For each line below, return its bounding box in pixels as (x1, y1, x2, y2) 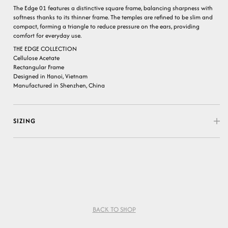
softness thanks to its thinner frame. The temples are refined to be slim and (13, 12, 213, 21)
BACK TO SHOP (92, 204, 136, 214)
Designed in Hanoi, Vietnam (13, 71, 88, 80)
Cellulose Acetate (13, 53, 60, 62)
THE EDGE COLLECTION (13, 44, 77, 53)
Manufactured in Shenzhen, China (13, 80, 105, 90)
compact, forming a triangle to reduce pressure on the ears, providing (13, 21, 199, 31)
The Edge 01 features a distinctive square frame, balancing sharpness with (13, 3, 213, 12)
